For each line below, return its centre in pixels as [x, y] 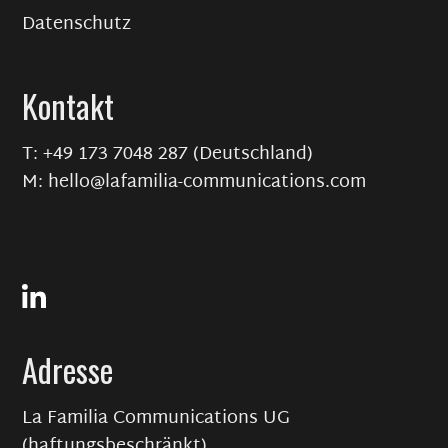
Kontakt [68, 105]
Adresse [68, 369]
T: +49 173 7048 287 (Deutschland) [168, 154]
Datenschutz [77, 24]
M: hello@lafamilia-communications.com [194, 182]
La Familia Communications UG [156, 418]
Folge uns [63, 250]
